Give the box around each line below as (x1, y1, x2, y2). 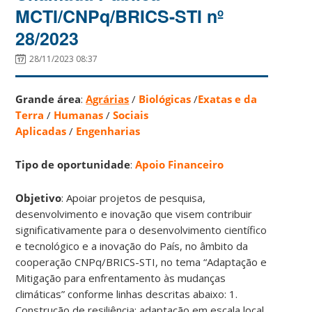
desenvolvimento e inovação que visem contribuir (15, 206, 253, 221)
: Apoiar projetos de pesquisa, (61, 190, 206, 205)
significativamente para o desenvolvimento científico (15, 222, 267, 237)
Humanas (54, 107, 104, 122)
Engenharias (76, 123, 141, 138)
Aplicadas (15, 123, 67, 138)
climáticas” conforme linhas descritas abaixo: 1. (15, 286, 238, 301)
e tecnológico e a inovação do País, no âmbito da (15, 238, 249, 253)
